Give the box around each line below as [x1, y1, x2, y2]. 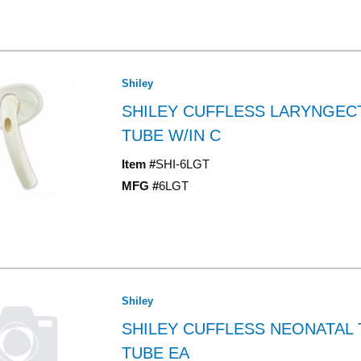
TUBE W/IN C [121, 127, 221, 144]
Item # [121, 157, 156, 171]
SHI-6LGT [155, 157, 210, 171]
